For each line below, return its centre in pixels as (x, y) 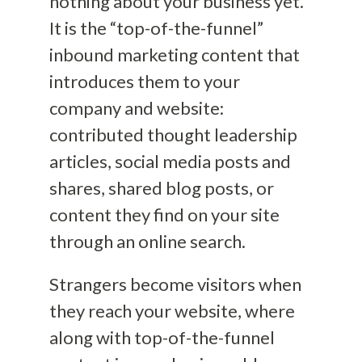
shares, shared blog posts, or (161, 188)
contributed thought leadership (173, 135)
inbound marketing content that (174, 55)
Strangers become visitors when (175, 284)
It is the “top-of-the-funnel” (156, 28)
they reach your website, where (172, 311)
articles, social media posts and (170, 162)
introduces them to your (144, 82)
